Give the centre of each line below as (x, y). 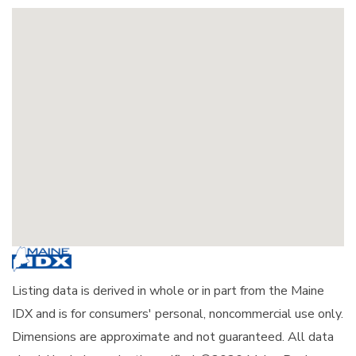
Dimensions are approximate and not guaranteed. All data (173, 337)
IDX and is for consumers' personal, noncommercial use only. (178, 314)
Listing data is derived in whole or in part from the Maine (168, 291)
